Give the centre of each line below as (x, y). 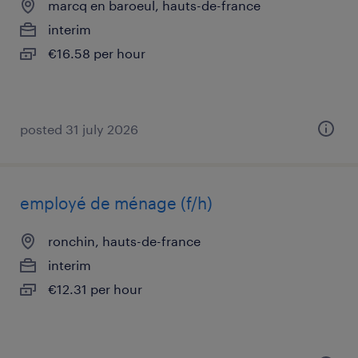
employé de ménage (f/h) (116, 203)
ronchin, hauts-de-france (124, 241)
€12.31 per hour (95, 289)
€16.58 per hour (97, 53)
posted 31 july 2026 (79, 129)
